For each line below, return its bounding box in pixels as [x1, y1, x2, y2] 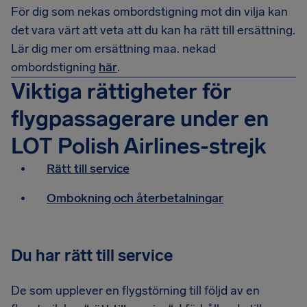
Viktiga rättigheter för [11, 78, 232, 104]
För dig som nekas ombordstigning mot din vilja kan [11, 4, 288, 19]
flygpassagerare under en [11, 106, 269, 132]
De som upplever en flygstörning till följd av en [11, 283, 260, 298]
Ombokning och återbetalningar [47, 191, 223, 206]
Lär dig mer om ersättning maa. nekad [11, 41, 216, 56]
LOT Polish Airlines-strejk [11, 133, 267, 159]
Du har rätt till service [11, 245, 173, 265]
